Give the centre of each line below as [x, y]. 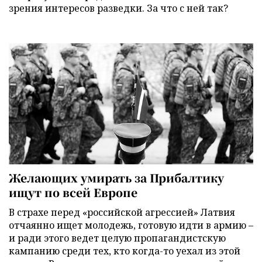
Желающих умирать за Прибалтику [116, 178]
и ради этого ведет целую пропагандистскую [117, 238]
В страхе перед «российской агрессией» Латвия [122, 213]
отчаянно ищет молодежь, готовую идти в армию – [131, 225]
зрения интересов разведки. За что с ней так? [118, 8]
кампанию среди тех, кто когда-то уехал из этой [125, 251]
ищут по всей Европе [73, 192]
